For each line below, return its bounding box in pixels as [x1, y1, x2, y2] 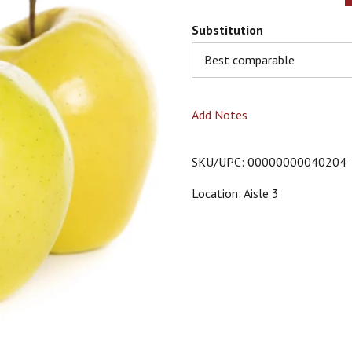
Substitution [192, 22, 263, 38]
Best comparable [204, 52, 295, 68]
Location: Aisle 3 [192, 185, 279, 201]
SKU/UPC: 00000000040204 [192, 154, 346, 170]
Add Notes [192, 107, 247, 123]
